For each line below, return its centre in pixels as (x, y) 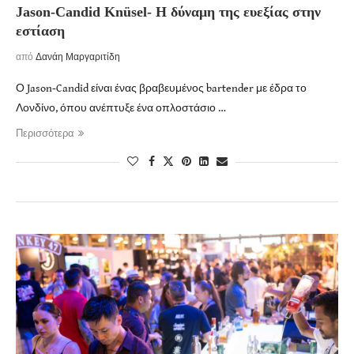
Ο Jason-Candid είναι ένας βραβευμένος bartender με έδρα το (161, 88)
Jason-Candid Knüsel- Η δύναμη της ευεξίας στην (168, 11)
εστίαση (40, 30)
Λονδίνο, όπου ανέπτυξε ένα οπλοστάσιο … (121, 108)
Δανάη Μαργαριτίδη (78, 57)
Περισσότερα (45, 134)
